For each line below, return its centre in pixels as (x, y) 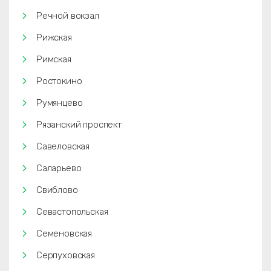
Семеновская (64, 233)
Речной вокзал (68, 16)
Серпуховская (66, 255)
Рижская (54, 38)
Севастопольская (72, 212)
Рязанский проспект (79, 125)
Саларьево (59, 168)
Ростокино (59, 81)
